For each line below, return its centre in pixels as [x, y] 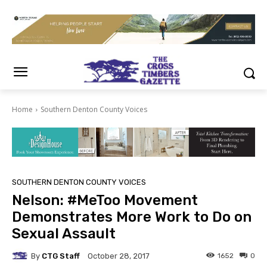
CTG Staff [61, 256]
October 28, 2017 [119, 256]
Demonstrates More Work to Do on [132, 217]
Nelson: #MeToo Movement [105, 201]
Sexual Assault [64, 234]
